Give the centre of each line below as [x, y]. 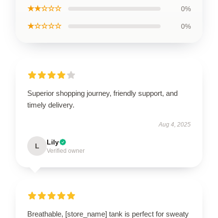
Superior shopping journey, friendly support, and [102, 93]
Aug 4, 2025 [175, 124]
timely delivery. [51, 105]
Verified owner [66, 151]
